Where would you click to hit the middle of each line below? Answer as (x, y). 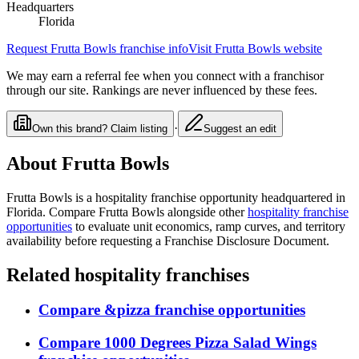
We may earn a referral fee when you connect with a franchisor (165, 75)
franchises (205, 274)
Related (40, 274)
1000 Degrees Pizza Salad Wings (210, 343)
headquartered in (302, 197)
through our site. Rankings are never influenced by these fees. (162, 90)
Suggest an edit (240, 128)
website (301, 48)
